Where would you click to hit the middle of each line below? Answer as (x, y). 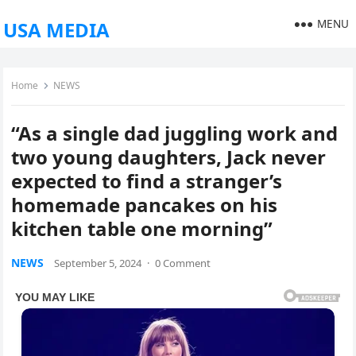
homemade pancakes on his (145, 205)
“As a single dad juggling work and (175, 133)
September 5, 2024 (98, 263)
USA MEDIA (57, 30)
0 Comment (183, 263)
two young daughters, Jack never (169, 157)
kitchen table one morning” (142, 228)
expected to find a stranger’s (147, 181)
